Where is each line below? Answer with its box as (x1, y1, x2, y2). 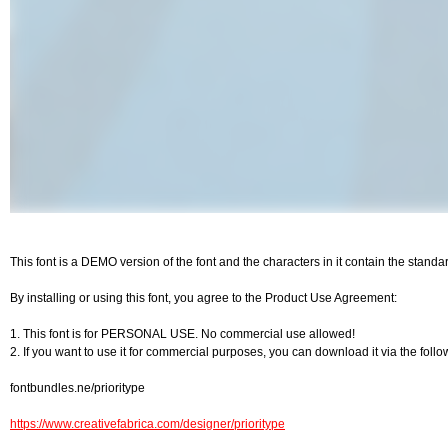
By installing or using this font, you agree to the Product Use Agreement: (10, 291, 397, 305)
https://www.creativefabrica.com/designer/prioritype (10, 417, 285, 431)
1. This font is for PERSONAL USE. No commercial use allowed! (10, 327, 355, 341)
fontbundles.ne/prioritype (10, 381, 145, 395)
